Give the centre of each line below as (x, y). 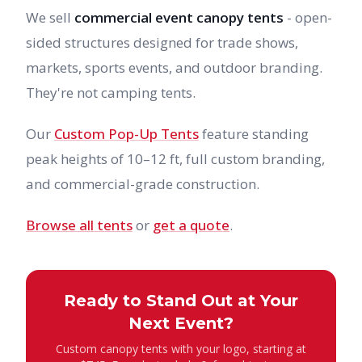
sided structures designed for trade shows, (162, 42)
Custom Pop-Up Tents (126, 134)
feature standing (254, 134)
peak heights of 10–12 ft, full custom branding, (175, 159)
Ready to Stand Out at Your (181, 301)
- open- (308, 17)
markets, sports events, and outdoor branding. (174, 67)
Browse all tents (79, 225)
